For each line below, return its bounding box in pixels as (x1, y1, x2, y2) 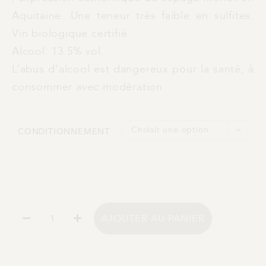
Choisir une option (131, 123, 209, 135)
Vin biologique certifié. (12, 26, 131, 41)
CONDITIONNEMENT (18, 125, 110, 137)
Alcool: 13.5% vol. (12, 43, 104, 59)
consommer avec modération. (12, 79, 166, 94)
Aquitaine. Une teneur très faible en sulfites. (12, 8, 254, 23)
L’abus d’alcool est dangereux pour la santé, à (12, 61, 254, 77)
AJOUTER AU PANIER (101, 212, 205, 226)
